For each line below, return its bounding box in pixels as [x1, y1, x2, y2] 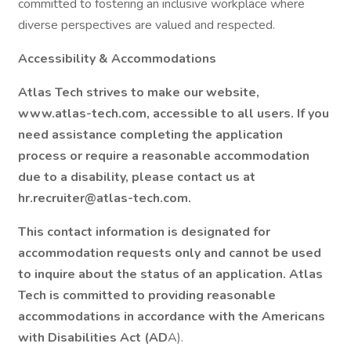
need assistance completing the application [18, 126, 283, 143]
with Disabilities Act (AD [18, 329, 168, 346]
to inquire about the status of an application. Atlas [18, 266, 323, 283]
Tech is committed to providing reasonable [18, 287, 276, 304]
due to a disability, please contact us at [18, 168, 255, 186]
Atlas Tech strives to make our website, [18, 84, 259, 101]
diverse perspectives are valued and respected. [18, 16, 275, 34]
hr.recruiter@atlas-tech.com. [18, 190, 191, 207]
